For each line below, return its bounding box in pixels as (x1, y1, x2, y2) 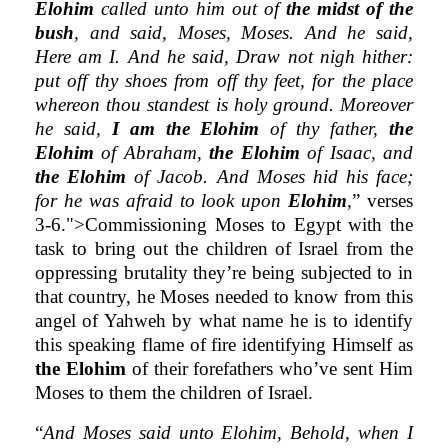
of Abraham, (94, 141, 210, 163)
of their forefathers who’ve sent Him (125, 357, 414, 379)
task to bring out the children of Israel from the (35, 237, 413, 259)
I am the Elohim (111, 117, 260, 139)
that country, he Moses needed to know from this (35, 285, 413, 307)
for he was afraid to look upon (35, 189, 289, 211)
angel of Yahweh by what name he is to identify (35, 309, 413, 331)
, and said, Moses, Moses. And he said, (74, 21, 413, 43)
